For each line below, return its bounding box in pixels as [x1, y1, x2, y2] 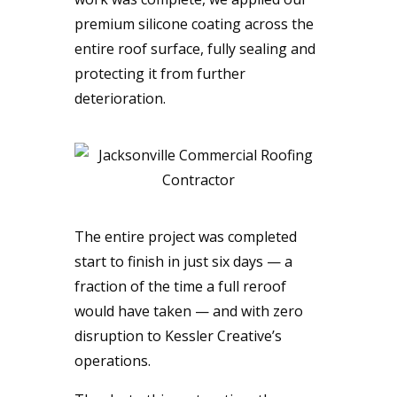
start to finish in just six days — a [74, 251, 292, 271]
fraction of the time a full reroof [74, 276, 286, 296]
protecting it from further [74, 63, 245, 83]
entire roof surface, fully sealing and [74, 38, 315, 58]
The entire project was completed [74, 226, 297, 246]
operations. [74, 350, 151, 370]
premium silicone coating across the [74, 13, 314, 34]
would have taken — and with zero [74, 300, 303, 321]
